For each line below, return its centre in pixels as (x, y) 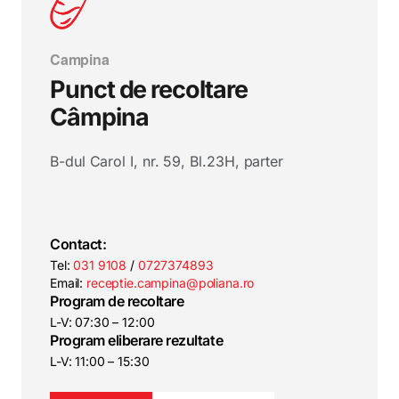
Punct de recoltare (149, 90)
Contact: (78, 244)
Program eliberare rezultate (137, 340)
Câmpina (99, 117)
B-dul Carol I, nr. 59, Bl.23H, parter (167, 161)
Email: (69, 283)
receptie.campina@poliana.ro (171, 283)
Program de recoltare (117, 301)
